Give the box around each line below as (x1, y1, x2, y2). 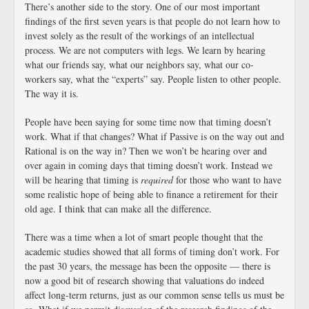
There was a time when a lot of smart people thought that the (25, 230, 263, 243)
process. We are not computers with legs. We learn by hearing (25, 43, 266, 57)
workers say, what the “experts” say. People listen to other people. (25, 72, 281, 86)
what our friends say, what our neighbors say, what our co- (25, 58, 254, 71)
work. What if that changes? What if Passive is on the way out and (25, 130, 284, 143)
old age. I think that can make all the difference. (25, 202, 212, 215)
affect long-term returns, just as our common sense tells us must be (25, 288, 284, 301)
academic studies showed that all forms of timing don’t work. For (25, 245, 279, 258)
